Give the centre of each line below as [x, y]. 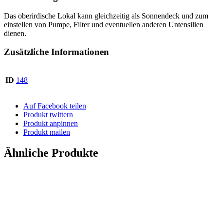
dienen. [15, 33]
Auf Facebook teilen [55, 106]
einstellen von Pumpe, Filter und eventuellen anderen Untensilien [104, 24]
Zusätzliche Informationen [56, 52]
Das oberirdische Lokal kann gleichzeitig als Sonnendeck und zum [106, 16]
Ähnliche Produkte [51, 153]
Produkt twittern [48, 114]
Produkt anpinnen [51, 123]
